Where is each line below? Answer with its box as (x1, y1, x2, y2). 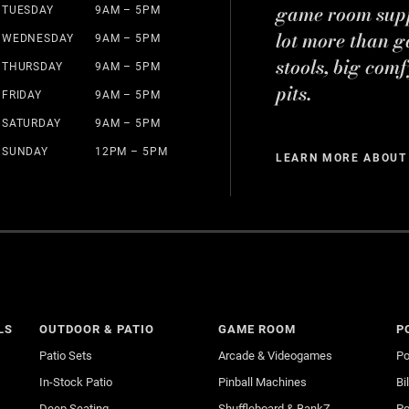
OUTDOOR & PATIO (39, 321, 155, 336)
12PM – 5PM (94, 144, 168, 158)
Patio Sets (39, 348, 93, 362)
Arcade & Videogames (217, 348, 332, 362)
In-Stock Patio (39, 374, 113, 389)
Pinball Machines (217, 374, 307, 389)
